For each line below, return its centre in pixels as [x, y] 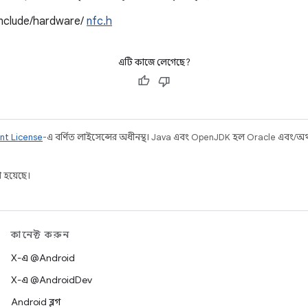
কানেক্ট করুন [41, 234]
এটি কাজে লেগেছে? [154, 62]
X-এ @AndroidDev [52, 280]
